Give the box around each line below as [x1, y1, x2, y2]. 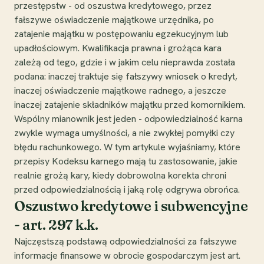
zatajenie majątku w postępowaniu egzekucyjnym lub [14, 27, 229, 40]
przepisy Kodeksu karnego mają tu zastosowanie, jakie [14, 154, 237, 167]
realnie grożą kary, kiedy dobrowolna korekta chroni [14, 169, 226, 181]
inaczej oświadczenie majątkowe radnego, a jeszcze [14, 84, 226, 97]
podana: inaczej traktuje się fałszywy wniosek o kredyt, [14, 70, 237, 82]
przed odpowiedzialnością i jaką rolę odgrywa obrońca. [14, 183, 240, 196]
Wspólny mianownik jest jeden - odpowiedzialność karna [14, 112, 243, 125]
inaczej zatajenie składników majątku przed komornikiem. [14, 98, 245, 111]
